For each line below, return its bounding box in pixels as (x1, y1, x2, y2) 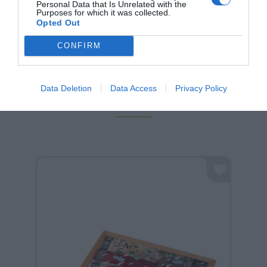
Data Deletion (40, 83, 92, 93)
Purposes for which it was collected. (36, 7, 170, 17)
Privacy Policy (175, 83, 227, 93)
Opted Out (36, 17, 80, 27)
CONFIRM (57, 41, 101, 50)
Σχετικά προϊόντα (64, 91, 203, 111)
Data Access (110, 83, 157, 93)
